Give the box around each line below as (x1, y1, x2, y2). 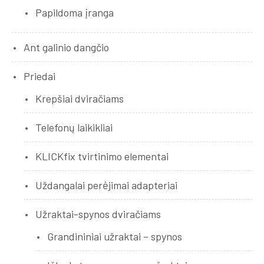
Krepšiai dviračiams (35, 92, 124, 105)
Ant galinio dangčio (24, 41, 109, 54)
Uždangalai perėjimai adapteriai (35, 179, 177, 192)
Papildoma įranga (35, 6, 114, 19)
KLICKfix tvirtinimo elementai (35, 150, 169, 163)
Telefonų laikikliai (35, 121, 113, 134)
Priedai (24, 70, 55, 83)
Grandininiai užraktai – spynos (47, 230, 182, 243)
